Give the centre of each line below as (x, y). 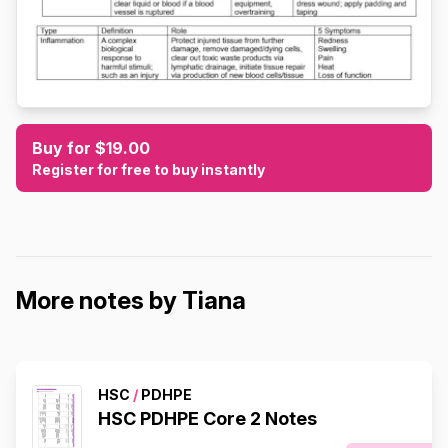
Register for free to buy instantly (148, 169)
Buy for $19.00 (91, 147)
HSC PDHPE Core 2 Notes (207, 418)
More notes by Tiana (131, 300)
